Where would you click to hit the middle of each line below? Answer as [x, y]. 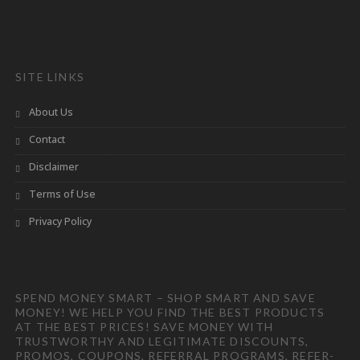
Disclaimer [54, 166]
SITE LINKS [50, 76]
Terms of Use [62, 194]
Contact [47, 139]
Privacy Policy [60, 221]
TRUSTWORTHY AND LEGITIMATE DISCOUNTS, [162, 341]
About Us [51, 112]
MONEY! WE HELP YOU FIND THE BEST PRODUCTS [170, 312]
